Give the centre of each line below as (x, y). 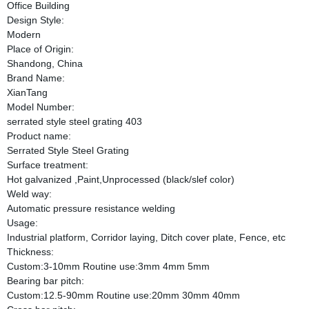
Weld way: (29, 194)
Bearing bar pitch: (45, 281)
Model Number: (40, 107)
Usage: (22, 223)
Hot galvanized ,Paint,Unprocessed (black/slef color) (120, 179)
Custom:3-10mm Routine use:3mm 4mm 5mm (108, 266)
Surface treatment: (47, 165)
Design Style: (35, 20)
